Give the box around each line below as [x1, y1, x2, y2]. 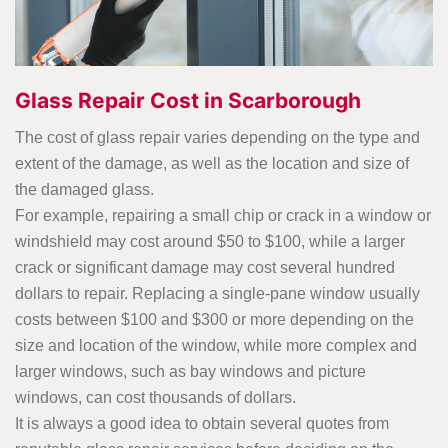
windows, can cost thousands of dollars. [15, 388, 296, 406]
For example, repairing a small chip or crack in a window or [15, 206, 431, 224]
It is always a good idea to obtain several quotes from [15, 414, 389, 432]
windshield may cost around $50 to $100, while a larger [15, 232, 405, 250]
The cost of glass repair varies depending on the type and [15, 128, 420, 146]
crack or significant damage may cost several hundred [15, 258, 395, 276]
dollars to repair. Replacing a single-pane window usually [15, 284, 420, 302]
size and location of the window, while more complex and [15, 336, 417, 354]
